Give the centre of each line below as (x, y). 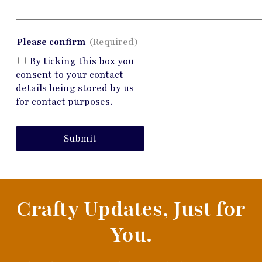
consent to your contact (69, 75)
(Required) (113, 42)
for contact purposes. (64, 101)
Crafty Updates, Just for (131, 209)
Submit (80, 138)
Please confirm (51, 42)
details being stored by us (75, 88)
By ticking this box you (82, 61)
